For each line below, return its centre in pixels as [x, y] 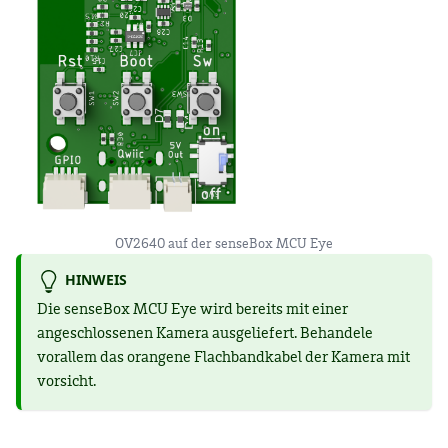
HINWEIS [95, 280]
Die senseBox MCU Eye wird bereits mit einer [192, 309]
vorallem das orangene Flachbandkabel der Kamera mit [223, 357]
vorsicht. [66, 381]
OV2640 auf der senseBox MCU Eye [224, 244]
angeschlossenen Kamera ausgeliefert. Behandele [205, 333]
